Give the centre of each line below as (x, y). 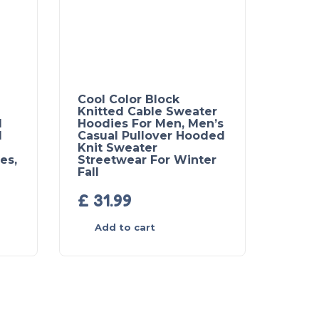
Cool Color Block (129, 99)
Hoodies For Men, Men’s (151, 124)
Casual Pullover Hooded (151, 136)
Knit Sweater (117, 148)
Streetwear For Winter (147, 160)
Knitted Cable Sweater (147, 111)
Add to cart (125, 227)
